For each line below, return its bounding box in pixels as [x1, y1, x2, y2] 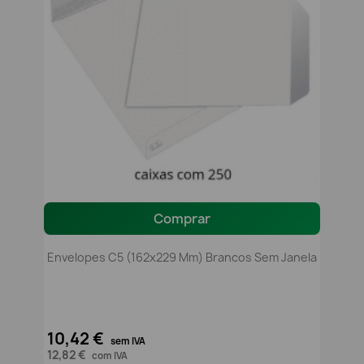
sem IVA [110, 335, 145, 348]
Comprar [154, 210, 210, 228]
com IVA [92, 349, 128, 362]
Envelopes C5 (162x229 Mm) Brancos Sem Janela [47, 249, 317, 266]
